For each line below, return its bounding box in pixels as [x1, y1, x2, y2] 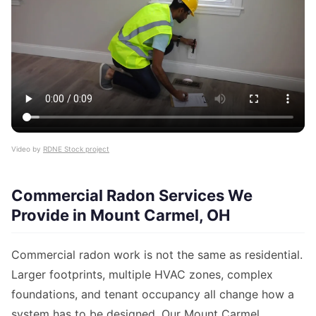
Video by [11, 145, 43, 154]
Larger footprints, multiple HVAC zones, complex [11, 267, 273, 282]
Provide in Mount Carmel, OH [11, 206, 230, 225]
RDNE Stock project [43, 145, 109, 154]
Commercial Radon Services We [11, 186, 253, 205]
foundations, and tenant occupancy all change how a [11, 287, 294, 302]
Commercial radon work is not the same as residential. [11, 248, 303, 262]
